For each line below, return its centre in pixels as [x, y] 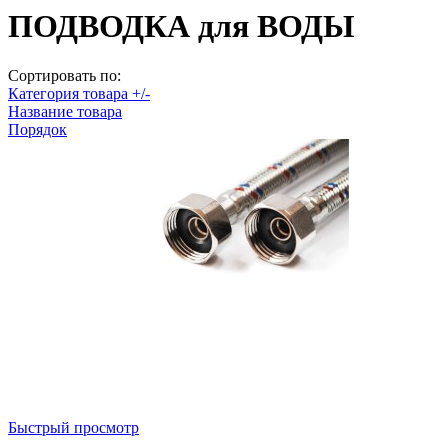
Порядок [37, 129]
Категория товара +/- [79, 93]
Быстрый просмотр [73, 427]
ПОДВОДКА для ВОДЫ [181, 26]
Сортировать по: [64, 75]
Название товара [65, 111]
